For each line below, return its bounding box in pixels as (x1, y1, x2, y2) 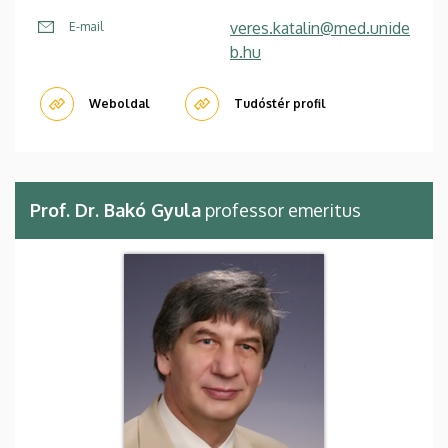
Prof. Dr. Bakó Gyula (30, 199, 201, 222)
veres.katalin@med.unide (230, 18, 410, 39)
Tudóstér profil (234, 96, 326, 112)
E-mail (69, 19, 103, 35)
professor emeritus (201, 199, 361, 222)
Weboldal (89, 96, 150, 112)
